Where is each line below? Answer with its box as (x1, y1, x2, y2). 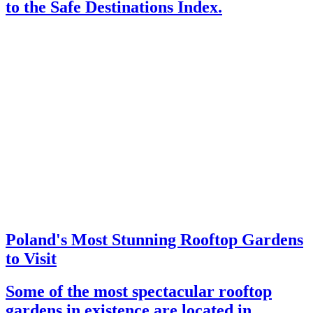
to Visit (6, 249, 57, 268)
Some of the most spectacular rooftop (6, 282, 272, 301)
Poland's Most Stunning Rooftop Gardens (6, 231, 303, 249)
